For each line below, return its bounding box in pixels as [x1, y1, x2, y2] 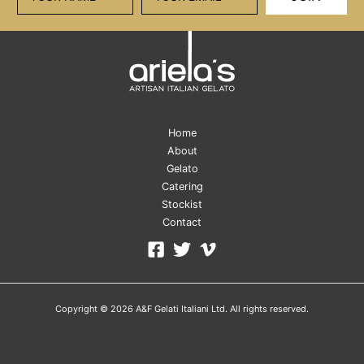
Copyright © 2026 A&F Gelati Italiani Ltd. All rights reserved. [55, 303, 309, 314]
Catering [161, 180, 203, 193]
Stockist [162, 197, 202, 210]
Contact [162, 215, 201, 228]
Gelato [166, 162, 198, 175]
